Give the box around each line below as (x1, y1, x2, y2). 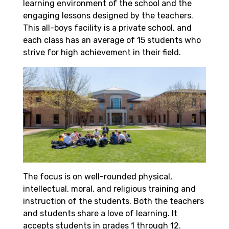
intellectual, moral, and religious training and (23, 184, 196, 194)
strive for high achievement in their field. (23, 48, 183, 58)
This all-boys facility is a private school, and (23, 23, 192, 33)
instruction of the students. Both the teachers (23, 196, 204, 207)
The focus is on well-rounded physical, (23, 172, 172, 182)
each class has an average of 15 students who (23, 35, 201, 45)
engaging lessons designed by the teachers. (23, 11, 193, 21)
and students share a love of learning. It (23, 209, 177, 219)
